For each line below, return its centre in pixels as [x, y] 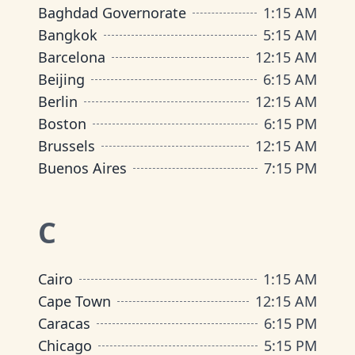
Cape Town [74, 301]
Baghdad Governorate [112, 13]
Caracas [64, 323]
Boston [62, 124]
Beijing [61, 79]
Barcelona [72, 57]
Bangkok [68, 35]
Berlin [58, 101]
